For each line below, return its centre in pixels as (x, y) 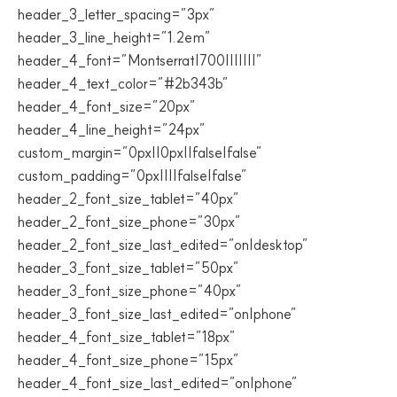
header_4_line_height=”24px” (112, 129)
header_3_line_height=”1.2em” (114, 37)
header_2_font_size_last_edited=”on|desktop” (163, 245)
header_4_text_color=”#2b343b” (123, 83)
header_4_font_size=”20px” (107, 106)
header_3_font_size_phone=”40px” (130, 291)
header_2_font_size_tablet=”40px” (128, 198)
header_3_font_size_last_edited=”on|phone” (157, 314)
